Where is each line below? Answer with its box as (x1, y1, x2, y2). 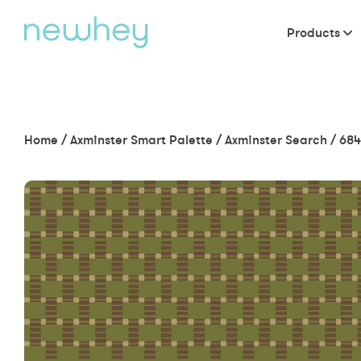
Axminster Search (225, 131, 327, 147)
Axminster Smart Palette (70, 131, 213, 147)
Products (287, 24, 340, 40)
